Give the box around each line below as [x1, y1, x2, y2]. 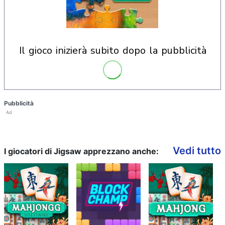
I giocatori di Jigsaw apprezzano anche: [4, 146, 159, 156]
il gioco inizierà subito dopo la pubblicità [21, 44, 206, 57]
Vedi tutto [173, 145, 221, 157]
